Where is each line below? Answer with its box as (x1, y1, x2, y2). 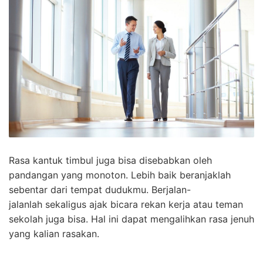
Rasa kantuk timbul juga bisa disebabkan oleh (9, 154, 212, 167)
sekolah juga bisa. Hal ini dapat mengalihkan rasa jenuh (9, 213, 254, 225)
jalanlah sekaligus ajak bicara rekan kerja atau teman (9, 198, 243, 211)
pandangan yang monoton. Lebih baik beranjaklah (9, 169, 231, 181)
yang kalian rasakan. (9, 228, 99, 240)
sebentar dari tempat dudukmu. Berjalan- (9, 184, 191, 196)
